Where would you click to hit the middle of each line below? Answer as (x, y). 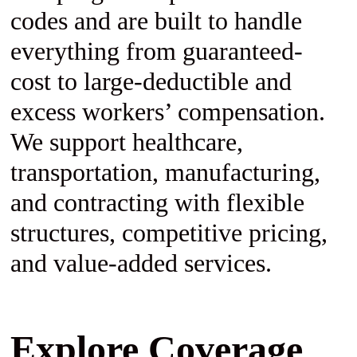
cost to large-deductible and (151, 82)
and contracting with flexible (157, 203)
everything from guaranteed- (156, 51)
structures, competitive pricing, (169, 233)
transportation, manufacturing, (165, 173)
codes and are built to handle (156, 21)
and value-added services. (141, 263)
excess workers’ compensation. (167, 112)
